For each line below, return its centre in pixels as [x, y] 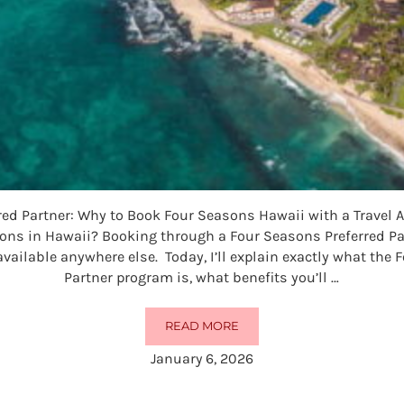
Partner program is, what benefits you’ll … [202, 277]
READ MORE [202, 326]
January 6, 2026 [202, 358]
